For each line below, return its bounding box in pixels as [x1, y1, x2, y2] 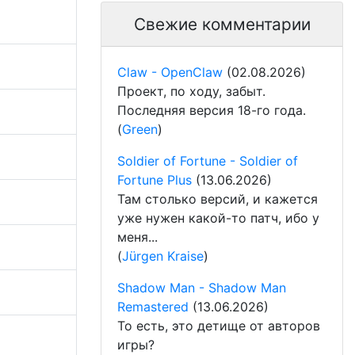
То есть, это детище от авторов [117, 317, 320, 334]
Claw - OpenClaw [117, 63, 223, 80]
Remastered [117, 298, 189, 315]
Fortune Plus [117, 171, 192, 188]
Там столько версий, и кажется [117, 190, 318, 207]
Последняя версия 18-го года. [117, 101, 306, 118]
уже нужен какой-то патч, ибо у [117, 209, 319, 226]
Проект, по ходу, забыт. [117, 82, 265, 99]
